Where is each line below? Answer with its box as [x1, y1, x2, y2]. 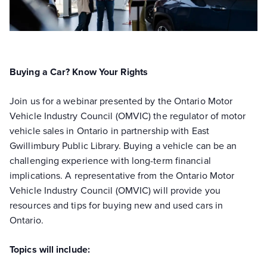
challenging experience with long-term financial [10, 153, 211, 167]
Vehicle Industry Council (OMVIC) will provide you [10, 183, 221, 197]
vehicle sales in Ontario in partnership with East [10, 123, 209, 137]
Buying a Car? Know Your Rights [10, 64, 148, 79]
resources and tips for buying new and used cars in [10, 198, 223, 212]
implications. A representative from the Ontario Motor [10, 168, 235, 182]
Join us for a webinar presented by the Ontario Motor [10, 94, 233, 107]
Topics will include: [10, 242, 90, 256]
